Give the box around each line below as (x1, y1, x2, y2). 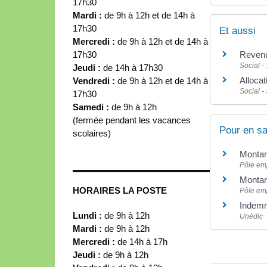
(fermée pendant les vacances (73, 114, 191, 125)
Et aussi (219, 24, 256, 36)
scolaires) (73, 128, 111, 138)
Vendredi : (73, 75, 117, 86)
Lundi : (73, 210, 102, 221)
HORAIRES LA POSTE (73, 185, 167, 195)
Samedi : (73, 101, 111, 112)
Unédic (240, 212, 263, 221)
